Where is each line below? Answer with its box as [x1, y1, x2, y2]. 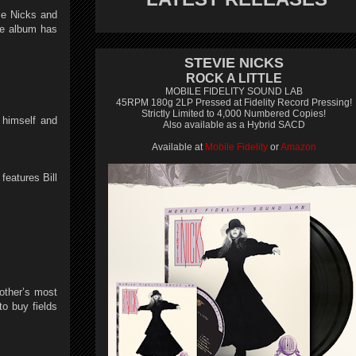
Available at [151, 141, 205, 153]
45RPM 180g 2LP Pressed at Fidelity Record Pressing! [115, 97, 352, 108]
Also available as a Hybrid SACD [162, 119, 305, 130]
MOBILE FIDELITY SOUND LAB [164, 86, 303, 97]
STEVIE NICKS [184, 55, 284, 71]
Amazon [280, 141, 316, 153]
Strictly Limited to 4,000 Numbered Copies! [141, 108, 326, 119]
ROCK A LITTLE [185, 72, 282, 85]
